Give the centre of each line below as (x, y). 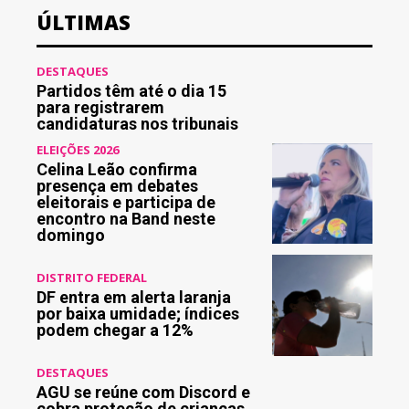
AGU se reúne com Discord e (143, 392)
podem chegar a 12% (115, 330)
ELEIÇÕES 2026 (78, 149)
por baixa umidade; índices (138, 313)
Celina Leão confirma (117, 169)
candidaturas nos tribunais (137, 123)
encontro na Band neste (126, 218)
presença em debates (117, 185)
